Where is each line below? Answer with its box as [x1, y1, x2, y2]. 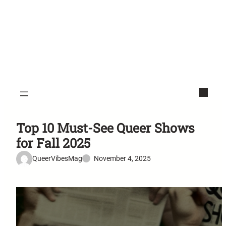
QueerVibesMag [32, 154, 82, 163]
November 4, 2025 [94, 154, 151, 163]
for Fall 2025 [16, 134, 90, 151]
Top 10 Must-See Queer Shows [16, 119, 195, 136]
